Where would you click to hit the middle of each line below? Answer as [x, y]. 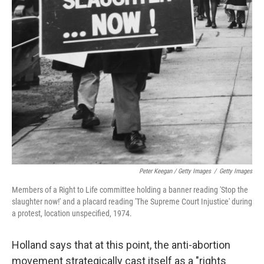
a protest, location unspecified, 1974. [72, 213]
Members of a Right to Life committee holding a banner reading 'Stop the [130, 190]
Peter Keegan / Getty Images [175, 171]
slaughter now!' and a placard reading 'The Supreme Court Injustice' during [132, 202]
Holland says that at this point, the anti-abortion [121, 245]
